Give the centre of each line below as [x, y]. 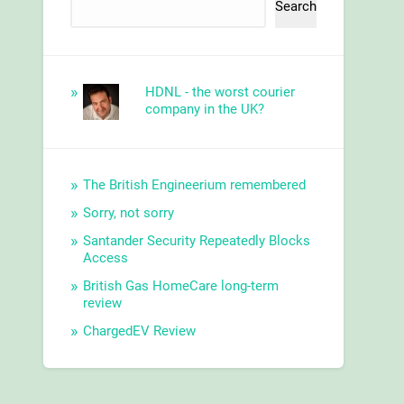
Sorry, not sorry [129, 213]
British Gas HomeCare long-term [181, 286]
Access [106, 258]
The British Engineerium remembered [195, 185]
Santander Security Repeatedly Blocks [197, 241]
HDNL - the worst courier [220, 92]
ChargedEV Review [140, 331]
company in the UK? [204, 110]
